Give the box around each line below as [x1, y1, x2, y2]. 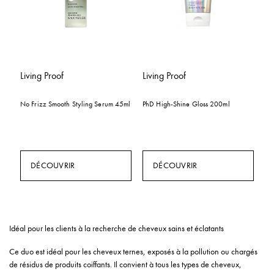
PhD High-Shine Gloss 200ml [143, 100, 230, 108]
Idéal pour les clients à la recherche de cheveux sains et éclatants [9, 223, 224, 234]
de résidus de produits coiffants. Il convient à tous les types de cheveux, [9, 259, 242, 270]
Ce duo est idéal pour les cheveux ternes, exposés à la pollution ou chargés [9, 246, 257, 257]
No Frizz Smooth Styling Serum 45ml [20, 100, 131, 108]
